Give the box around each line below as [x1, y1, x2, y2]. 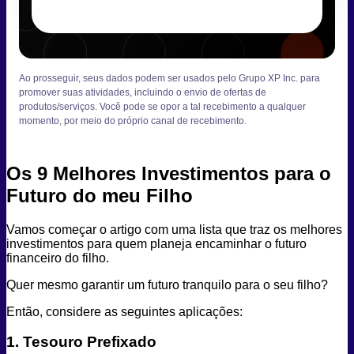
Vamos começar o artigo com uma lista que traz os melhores [6, 222, 342, 236]
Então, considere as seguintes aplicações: [6, 304, 243, 318]
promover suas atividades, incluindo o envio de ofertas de [19, 86, 266, 98]
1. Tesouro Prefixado [6, 333, 156, 351]
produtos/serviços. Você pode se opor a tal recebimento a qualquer [19, 100, 306, 112]
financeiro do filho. [6, 250, 109, 265]
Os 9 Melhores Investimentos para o [6, 162, 331, 184]
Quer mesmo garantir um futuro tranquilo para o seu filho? [6, 277, 328, 292]
